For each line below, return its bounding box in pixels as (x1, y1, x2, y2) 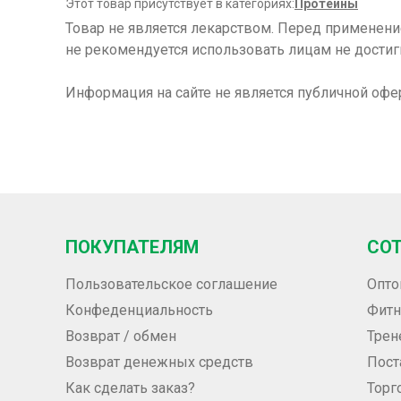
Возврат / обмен (65, 328, 176, 345)
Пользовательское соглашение (65, 276, 277, 293)
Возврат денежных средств (65, 354, 253, 371)
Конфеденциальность (65, 302, 213, 319)
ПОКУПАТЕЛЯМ (65, 236, 199, 258)
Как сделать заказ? (65, 380, 195, 397)
